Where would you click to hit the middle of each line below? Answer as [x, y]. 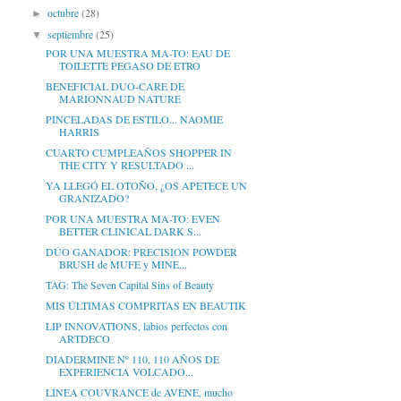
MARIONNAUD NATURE [119, 99]
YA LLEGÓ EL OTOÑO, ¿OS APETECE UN [146, 186]
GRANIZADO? [94, 198]
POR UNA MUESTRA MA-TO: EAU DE [137, 53]
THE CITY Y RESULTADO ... [126, 165]
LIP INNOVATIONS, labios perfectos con [136, 326]
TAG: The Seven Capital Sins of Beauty [129, 285]
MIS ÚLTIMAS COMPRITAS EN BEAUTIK [145, 306]
